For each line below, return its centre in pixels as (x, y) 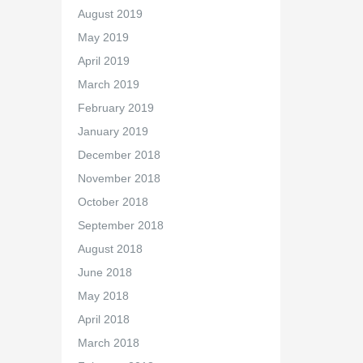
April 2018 (103, 319)
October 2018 (113, 202)
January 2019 (113, 131)
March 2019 (108, 84)
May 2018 (103, 296)
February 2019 (115, 108)
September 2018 (120, 225)
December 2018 (119, 155)
